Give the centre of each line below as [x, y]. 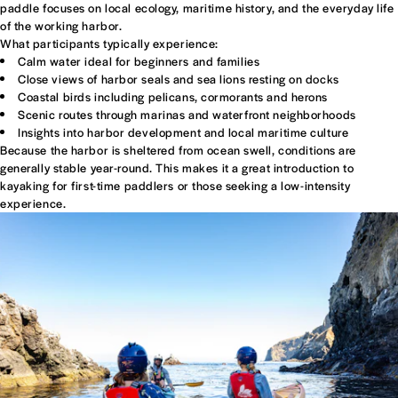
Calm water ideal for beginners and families [139, 60]
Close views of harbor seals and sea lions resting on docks [179, 78]
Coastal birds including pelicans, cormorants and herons [173, 96]
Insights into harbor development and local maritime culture [183, 131]
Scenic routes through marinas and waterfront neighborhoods [187, 114]
